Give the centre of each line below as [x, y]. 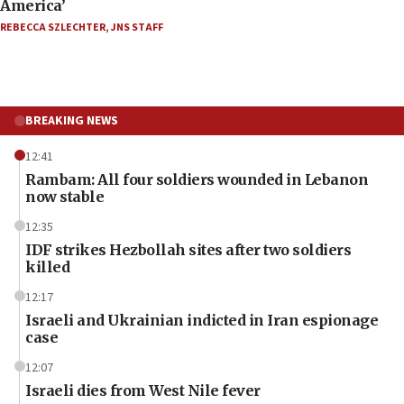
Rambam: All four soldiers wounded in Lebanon [197, 179]
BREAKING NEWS [72, 120]
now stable [64, 196]
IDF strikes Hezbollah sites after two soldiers [188, 249]
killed [47, 266]
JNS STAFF [137, 27]
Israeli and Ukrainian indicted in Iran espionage [202, 320]
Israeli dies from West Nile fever [143, 390]
